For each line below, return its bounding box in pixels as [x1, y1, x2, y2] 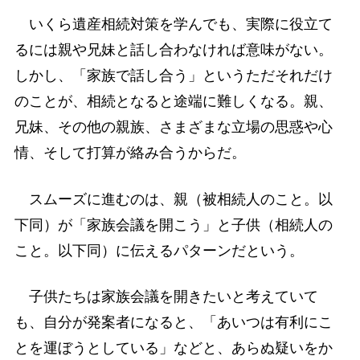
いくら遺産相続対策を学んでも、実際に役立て [14, 16, 333, 33]
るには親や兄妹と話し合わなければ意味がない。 [14, 42, 333, 59]
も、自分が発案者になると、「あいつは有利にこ [14, 313, 333, 330]
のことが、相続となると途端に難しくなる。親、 [14, 93, 333, 110]
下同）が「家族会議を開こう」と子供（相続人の [14, 216, 333, 233]
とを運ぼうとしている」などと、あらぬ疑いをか [14, 339, 333, 356]
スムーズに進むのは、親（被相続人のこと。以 [14, 190, 333, 207]
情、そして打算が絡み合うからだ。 [14, 145, 246, 162]
